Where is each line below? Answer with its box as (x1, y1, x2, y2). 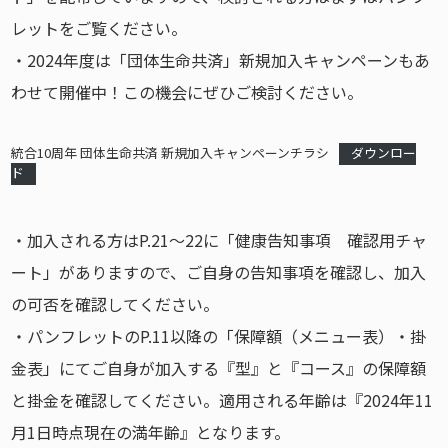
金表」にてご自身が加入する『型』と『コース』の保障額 (11, 356, 427, 380)
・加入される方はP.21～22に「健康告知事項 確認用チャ (11, 228, 428, 252)
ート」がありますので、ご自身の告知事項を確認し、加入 (11, 260, 427, 284)
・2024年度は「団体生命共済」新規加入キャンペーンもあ (11, 48, 431, 72)
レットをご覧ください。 (11, 16, 188, 40)
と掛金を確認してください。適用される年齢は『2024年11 (11, 388, 434, 412)
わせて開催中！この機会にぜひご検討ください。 (11, 80, 364, 104)
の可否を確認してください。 (11, 292, 220, 316)
